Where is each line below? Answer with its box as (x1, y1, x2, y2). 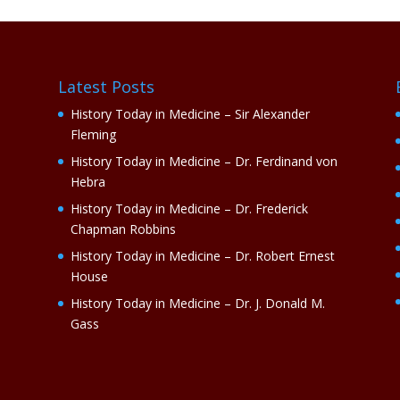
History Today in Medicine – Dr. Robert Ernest (70, 247, 335, 265)
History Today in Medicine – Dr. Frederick (70, 200, 308, 218)
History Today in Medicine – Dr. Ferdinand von (70, 153, 337, 171)
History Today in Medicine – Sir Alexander (70, 105, 310, 123)
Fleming (70, 126, 116, 144)
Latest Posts (57, 76, 154, 98)
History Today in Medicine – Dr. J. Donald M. (70, 295, 325, 312)
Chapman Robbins (70, 221, 176, 238)
